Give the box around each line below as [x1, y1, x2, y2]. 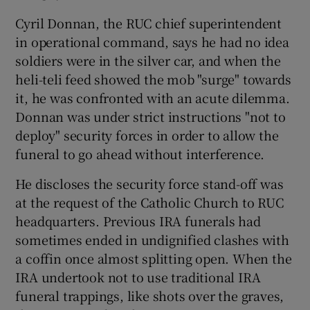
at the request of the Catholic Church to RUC [15, 192, 284, 211]
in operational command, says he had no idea [15, 32, 289, 51]
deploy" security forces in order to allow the [15, 125, 279, 144]
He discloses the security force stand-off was [15, 174, 284, 192]
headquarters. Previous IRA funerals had [15, 211, 261, 230]
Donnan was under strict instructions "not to [15, 107, 286, 125]
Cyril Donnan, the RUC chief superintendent [15, 13, 282, 32]
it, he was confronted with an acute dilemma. [15, 88, 290, 107]
